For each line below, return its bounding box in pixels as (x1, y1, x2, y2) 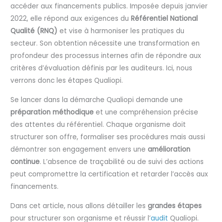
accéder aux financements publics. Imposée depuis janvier (10, 1, 208, 11)
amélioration (148, 144, 191, 154)
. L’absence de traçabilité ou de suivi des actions (40, 157, 204, 166)
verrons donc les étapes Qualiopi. (10, 76, 123, 86)
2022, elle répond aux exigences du (10, 14, 131, 24)
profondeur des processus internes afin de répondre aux (10, 51, 202, 61)
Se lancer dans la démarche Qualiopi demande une (10, 95, 183, 105)
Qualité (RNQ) (10, 26, 58, 36)
